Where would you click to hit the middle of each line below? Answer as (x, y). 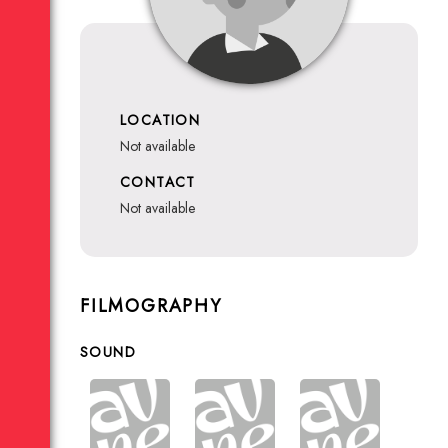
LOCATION (160, 120)
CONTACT (158, 182)
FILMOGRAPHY (151, 306)
